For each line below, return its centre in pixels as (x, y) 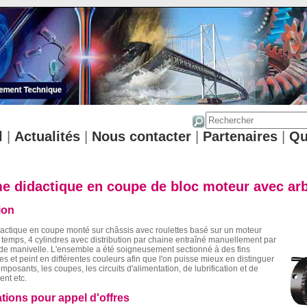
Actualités (47, 136)
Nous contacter (141, 136)
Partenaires (240, 136)
